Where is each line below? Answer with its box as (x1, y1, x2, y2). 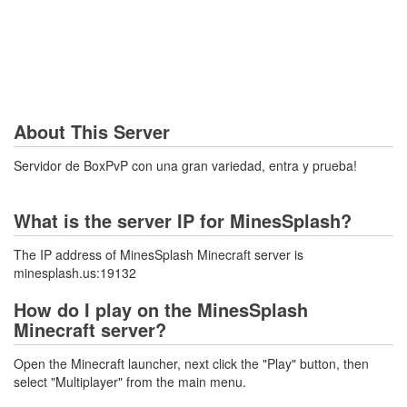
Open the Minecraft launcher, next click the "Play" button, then (14, 354, 369, 372)
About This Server (14, 118, 170, 144)
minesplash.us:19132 (14, 263, 136, 282)
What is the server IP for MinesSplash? (14, 207, 352, 233)
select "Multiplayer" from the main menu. (14, 372, 246, 391)
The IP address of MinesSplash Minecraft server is (14, 245, 303, 263)
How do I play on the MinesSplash (14, 296, 308, 323)
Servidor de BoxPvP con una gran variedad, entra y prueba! (14, 156, 357, 174)
